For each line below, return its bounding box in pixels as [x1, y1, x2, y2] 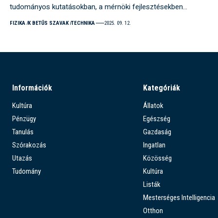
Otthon [143, 206, 163, 215]
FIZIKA [10, 19, 25, 26]
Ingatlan [143, 140, 165, 149]
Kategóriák [143, 83, 180, 92]
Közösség [143, 153, 172, 163]
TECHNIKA [71, 19, 95, 26]
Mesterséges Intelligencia [143, 193, 215, 202]
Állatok [143, 101, 163, 110]
